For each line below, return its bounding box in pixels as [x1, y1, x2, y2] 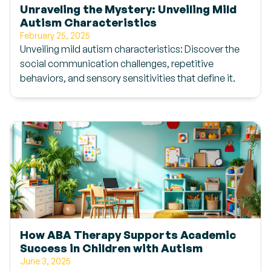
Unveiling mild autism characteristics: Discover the [20, 43, 240, 55]
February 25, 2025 [20, 30, 90, 41]
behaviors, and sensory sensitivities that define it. [20, 72, 235, 84]
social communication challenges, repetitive [20, 57, 214, 70]
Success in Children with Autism [20, 241, 203, 255]
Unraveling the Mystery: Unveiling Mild [20, 2, 237, 16]
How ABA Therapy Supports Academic [20, 227, 236, 241]
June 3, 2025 [20, 256, 71, 266]
